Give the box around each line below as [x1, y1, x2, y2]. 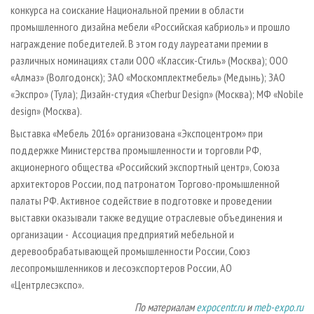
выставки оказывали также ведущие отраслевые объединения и [11, 210, 282, 224]
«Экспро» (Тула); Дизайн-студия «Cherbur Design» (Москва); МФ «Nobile [11, 86, 303, 101]
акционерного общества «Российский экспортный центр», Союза [11, 159, 280, 174]
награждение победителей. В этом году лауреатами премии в [11, 36, 268, 50]
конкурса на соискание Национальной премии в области [11, 2, 244, 17]
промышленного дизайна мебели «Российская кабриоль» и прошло [11, 19, 290, 34]
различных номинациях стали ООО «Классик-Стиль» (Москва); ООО [11, 53, 288, 67]
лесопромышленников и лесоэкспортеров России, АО [11, 260, 232, 275]
